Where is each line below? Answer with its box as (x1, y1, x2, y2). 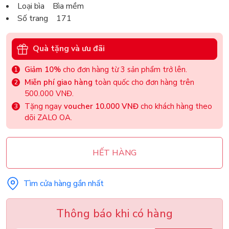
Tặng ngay (25, 101, 64, 111)
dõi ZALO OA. (25, 112, 72, 123)
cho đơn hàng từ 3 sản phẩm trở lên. (61, 64, 187, 75)
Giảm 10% (25, 64, 61, 75)
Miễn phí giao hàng (25, 77, 93, 87)
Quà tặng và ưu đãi (33, 43, 105, 55)
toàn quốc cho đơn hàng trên (93, 77, 194, 87)
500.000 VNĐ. (25, 88, 74, 99)
